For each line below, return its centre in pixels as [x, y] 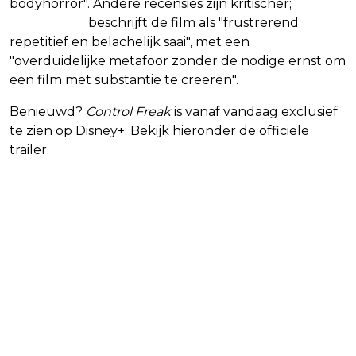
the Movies [47, 22]
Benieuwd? [48, 111]
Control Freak [128, 111]
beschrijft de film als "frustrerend [192, 22]
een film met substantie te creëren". [124, 79]
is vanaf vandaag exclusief [254, 111]
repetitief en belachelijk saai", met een [130, 41]
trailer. [29, 149]
